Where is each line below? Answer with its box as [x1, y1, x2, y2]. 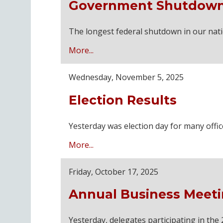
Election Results [69, 92, 177, 108]
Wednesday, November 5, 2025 [69, 72, 184, 83]
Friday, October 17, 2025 [69, 166, 158, 177]
